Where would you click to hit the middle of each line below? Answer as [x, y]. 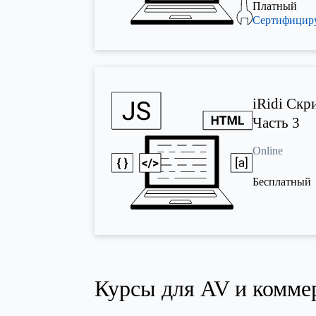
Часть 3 [276, 122]
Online [268, 150]
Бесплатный [282, 181]
